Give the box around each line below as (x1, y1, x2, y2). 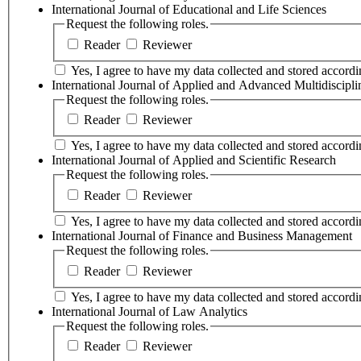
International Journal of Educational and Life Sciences (52, 2, 326, 17)
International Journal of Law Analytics (52, 304, 247, 318)
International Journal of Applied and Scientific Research (52, 153, 336, 168)
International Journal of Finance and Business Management (52, 228, 352, 243)
